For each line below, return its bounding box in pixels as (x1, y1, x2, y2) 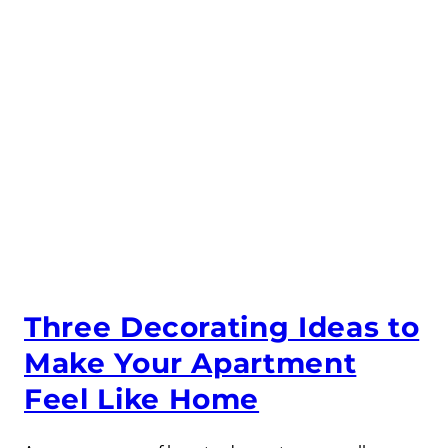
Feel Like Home (24, 382, 260, 417)
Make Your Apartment (24, 346, 357, 381)
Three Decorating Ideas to (24, 310, 420, 345)
